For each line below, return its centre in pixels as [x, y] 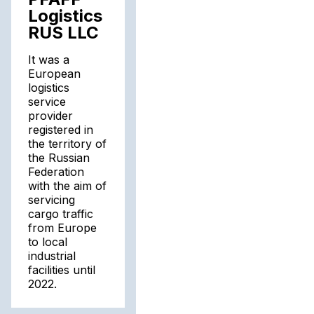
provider [50, 116]
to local [48, 242]
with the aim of [67, 186]
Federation [56, 172]
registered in [61, 130]
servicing [52, 200]
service [47, 102]
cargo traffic [61, 214]
